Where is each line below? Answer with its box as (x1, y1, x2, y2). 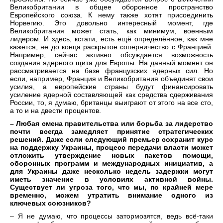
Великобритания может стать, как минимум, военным (10, 27, 213, 35)
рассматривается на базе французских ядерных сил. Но (10, 67, 213, 75)
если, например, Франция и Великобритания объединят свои (10, 75, 213, 83)
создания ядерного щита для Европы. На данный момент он (10, 59, 213, 67)
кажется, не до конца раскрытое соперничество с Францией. (10, 43, 213, 51)
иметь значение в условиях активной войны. (10, 175, 213, 184)
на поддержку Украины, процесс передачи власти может (10, 143, 213, 152)
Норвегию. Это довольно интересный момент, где (10, 19, 213, 27)
